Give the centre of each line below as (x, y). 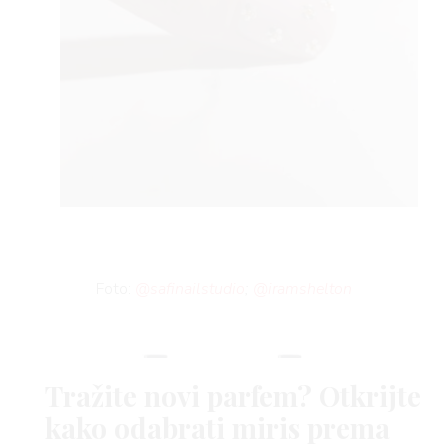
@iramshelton (302, 288)
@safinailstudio (189, 288)
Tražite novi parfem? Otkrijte (232, 396)
